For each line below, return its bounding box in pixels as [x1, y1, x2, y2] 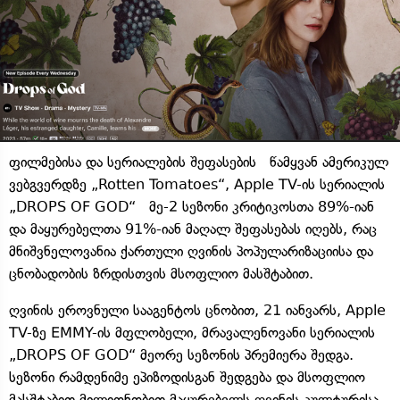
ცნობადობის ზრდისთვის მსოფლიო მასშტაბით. [9, 264, 313, 282]
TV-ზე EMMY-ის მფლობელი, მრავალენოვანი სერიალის [9, 323, 375, 341]
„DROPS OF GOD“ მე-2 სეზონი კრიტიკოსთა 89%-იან [9, 197, 374, 215]
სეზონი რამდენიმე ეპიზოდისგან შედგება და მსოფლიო [9, 368, 365, 386]
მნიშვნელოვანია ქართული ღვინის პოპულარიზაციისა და [9, 242, 373, 260]
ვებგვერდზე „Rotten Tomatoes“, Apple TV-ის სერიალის [9, 175, 385, 193]
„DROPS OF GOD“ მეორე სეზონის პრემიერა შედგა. [9, 346, 354, 363]
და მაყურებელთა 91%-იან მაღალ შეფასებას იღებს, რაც [9, 220, 377, 237]
